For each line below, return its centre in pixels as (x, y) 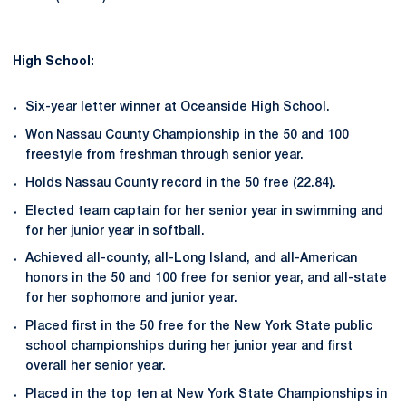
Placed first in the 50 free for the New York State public (199, 327)
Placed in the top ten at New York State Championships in (206, 394)
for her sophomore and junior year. (131, 299)
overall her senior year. (96, 367)
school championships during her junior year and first (189, 347)
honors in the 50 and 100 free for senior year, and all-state (206, 279)
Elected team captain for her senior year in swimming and (204, 211)
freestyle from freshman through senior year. (164, 155)
